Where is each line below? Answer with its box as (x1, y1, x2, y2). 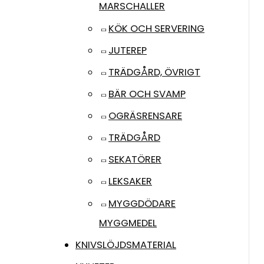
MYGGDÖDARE (108, 196, 176, 210)
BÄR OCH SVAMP (108, 87, 186, 101)
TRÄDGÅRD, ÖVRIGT (108, 65, 200, 79)
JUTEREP (108, 43, 147, 57)
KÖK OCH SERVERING (108, 21, 204, 35)
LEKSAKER (108, 174, 152, 189)
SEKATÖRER (108, 153, 161, 167)
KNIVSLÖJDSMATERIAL (75, 237, 176, 252)
